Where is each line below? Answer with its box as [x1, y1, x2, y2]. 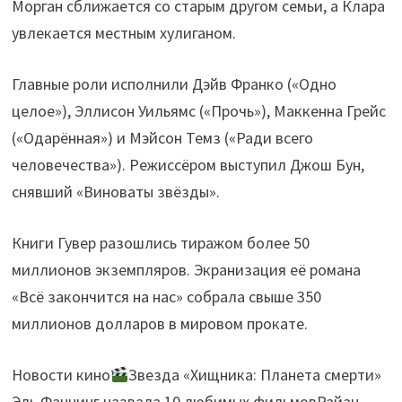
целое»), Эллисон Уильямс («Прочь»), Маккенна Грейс [11, 100, 386, 122]
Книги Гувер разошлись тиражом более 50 [11, 232, 310, 254]
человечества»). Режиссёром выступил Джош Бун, [11, 154, 364, 176]
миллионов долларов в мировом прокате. [11, 313, 308, 335]
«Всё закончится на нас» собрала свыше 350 [11, 286, 321, 308]
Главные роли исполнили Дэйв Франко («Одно [11, 74, 336, 95]
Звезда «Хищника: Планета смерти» [128, 364, 382, 386]
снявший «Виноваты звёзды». [11, 181, 220, 203]
